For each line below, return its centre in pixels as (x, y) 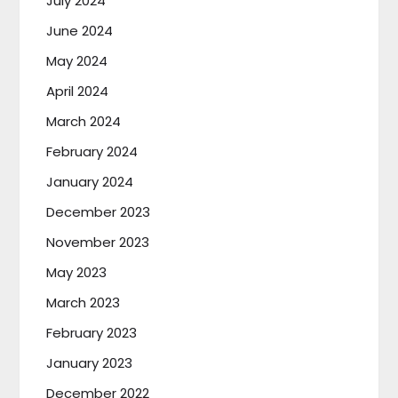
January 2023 (90, 362)
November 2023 (98, 242)
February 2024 (92, 151)
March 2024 (84, 121)
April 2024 (78, 91)
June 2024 (80, 30)
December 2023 (99, 211)
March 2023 (84, 302)
